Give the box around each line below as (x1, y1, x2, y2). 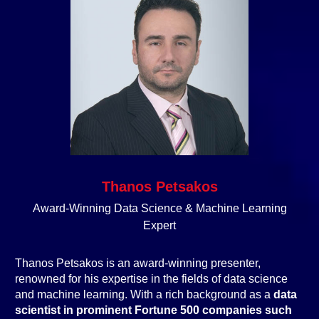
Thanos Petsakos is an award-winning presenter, (15, 257, 261, 269)
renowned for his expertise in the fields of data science (15, 273, 288, 285)
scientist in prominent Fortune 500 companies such (15, 304, 292, 316)
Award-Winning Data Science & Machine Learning (32, 202, 287, 214)
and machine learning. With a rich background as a (15, 288, 273, 300)
